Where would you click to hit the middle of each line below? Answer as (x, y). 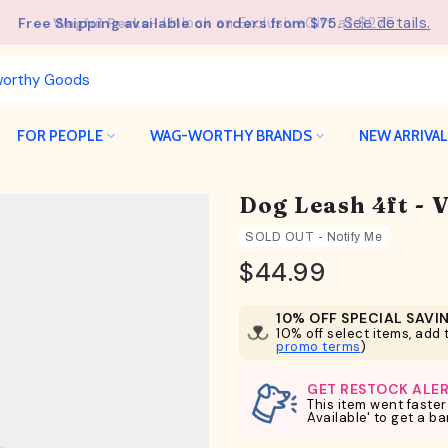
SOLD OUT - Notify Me (313, 237)
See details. (387, 22)
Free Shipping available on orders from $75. (180, 22)
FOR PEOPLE (59, 135)
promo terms (318, 346)
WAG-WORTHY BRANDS (230, 135)
